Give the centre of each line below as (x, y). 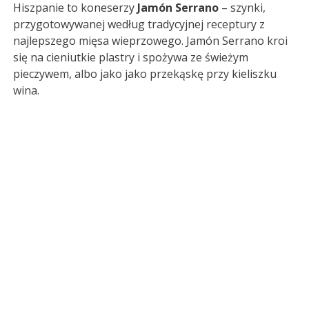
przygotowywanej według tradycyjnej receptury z (139, 24)
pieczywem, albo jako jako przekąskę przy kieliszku (145, 73)
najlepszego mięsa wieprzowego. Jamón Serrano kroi (150, 40)
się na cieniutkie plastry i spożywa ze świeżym (131, 57)
